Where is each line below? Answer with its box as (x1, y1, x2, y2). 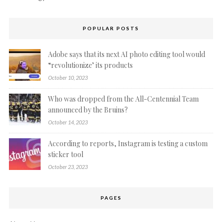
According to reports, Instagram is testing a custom (48, 139, 208, 149)
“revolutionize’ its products (48, 60, 133, 70)
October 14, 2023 (48, 119, 88, 126)
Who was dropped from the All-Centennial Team (48, 94, 199, 104)
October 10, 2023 (48, 74, 88, 81)
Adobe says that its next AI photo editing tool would (48, 50, 205, 59)
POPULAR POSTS (83, 25, 139, 32)
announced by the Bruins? (48, 105, 128, 115)
